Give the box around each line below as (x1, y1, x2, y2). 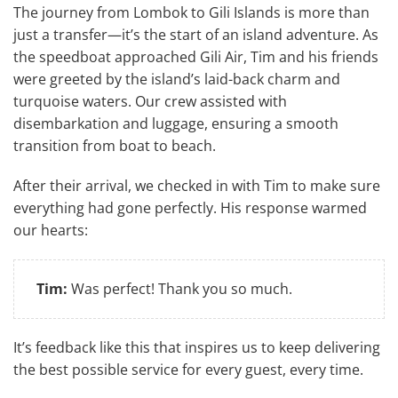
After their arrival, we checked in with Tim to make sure (13, 175, 380, 195)
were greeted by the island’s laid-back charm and (13, 68, 340, 89)
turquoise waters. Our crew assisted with (13, 91, 287, 111)
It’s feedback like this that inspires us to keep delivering (13, 337, 380, 357)
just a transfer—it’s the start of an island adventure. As (13, 24, 378, 44)
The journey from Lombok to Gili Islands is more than (13, 2, 370, 22)
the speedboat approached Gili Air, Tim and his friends (13, 46, 378, 67)
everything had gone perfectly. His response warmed (13, 197, 367, 218)
